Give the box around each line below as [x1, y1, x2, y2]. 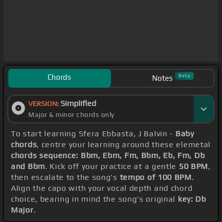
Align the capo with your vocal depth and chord [11, 183, 193, 193]
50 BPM [178, 162, 209, 171]
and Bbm [11, 162, 45, 171]
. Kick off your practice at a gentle [45, 162, 179, 171]
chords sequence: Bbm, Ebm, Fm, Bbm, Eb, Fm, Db [11, 151, 205, 161]
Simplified [60, 99, 96, 109]
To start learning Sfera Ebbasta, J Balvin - [11, 129, 175, 139]
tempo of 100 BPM [119, 172, 192, 182]
